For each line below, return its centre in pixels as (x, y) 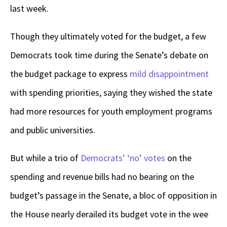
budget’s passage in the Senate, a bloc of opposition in (113, 196)
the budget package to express (70, 74)
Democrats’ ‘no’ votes (123, 158)
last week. (29, 9)
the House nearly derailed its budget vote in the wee (109, 214)
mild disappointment (169, 74)
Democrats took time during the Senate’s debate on (109, 55)
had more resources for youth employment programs (111, 111)
